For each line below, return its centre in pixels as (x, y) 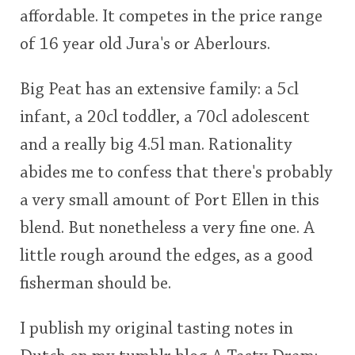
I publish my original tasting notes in (157, 329)
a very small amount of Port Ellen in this (170, 201)
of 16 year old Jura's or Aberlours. (145, 45)
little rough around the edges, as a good (166, 256)
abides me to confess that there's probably (176, 173)
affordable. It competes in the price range (171, 17)
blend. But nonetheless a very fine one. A (167, 229)
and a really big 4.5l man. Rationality (156, 145)
